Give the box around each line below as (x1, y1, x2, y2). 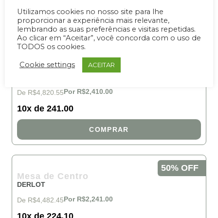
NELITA (17, 73, 41, 81)
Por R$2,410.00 (64, 88, 113, 95)
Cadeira (17, 64, 53, 73)
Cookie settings (19, 60, 75, 69)
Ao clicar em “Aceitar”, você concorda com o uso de (17, 33, 201, 42)
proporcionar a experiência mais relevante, (17, 16, 169, 25)
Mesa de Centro (17, 171, 89, 181)
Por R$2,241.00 (64, 195, 113, 203)
